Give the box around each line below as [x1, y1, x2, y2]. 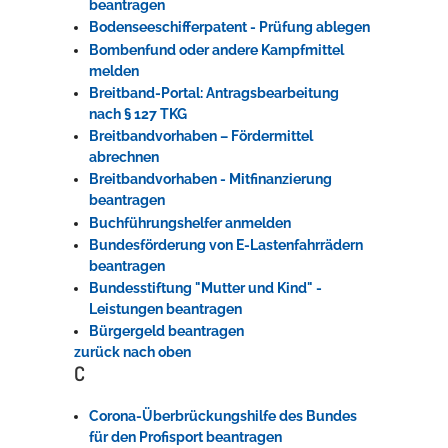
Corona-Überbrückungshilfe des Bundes [89, 408, 358, 425]
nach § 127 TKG [89, 105, 188, 122]
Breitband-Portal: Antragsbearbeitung [89, 84, 340, 101]
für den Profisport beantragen [89, 429, 283, 446]
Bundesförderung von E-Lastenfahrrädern [89, 236, 364, 253]
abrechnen [89, 149, 160, 166]
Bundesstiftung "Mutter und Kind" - [89, 280, 323, 297]
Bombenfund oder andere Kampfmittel [89, 41, 345, 58]
